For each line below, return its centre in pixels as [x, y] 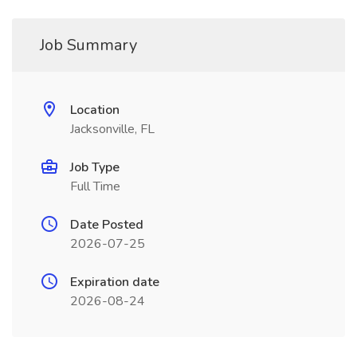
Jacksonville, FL [112, 129]
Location [95, 110]
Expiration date [115, 282]
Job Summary [88, 45]
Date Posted [107, 225]
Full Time [95, 186]
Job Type [95, 167]
